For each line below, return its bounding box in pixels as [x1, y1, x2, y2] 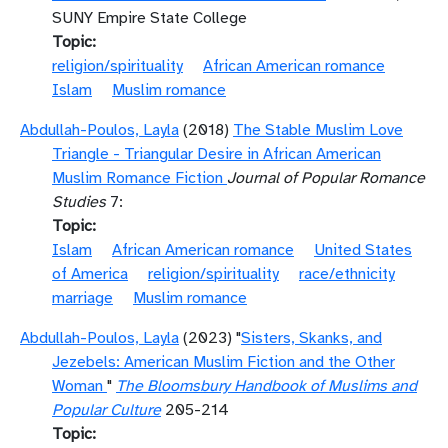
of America [52, 264, 128, 284]
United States [314, 240, 412, 260]
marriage [52, 288, 113, 308]
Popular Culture [52, 400, 161, 420]
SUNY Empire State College [52, 8, 247, 28]
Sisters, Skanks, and [241, 328, 382, 348]
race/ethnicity [299, 264, 395, 284]
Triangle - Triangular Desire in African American [52, 144, 381, 164]
